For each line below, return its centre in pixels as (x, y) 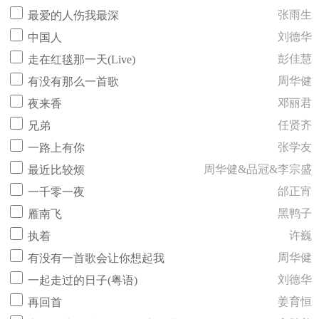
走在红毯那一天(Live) (82, 59)
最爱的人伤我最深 (73, 15)
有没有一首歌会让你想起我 (96, 258)
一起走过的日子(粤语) (83, 280)
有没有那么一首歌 (73, 82)
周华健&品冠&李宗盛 (258, 169)
